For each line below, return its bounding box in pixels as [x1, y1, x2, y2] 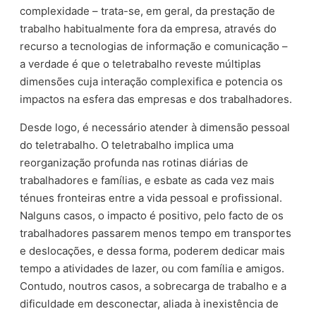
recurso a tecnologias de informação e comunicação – [20, 39, 288, 53]
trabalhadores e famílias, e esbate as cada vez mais [20, 173, 275, 187]
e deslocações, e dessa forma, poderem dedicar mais [20, 243, 286, 257]
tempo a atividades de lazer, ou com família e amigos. [20, 261, 285, 275]
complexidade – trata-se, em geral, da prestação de [20, 4, 276, 18]
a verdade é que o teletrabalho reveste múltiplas [20, 56, 262, 71]
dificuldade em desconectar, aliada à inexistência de [20, 296, 279, 310]
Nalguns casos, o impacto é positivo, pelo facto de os [20, 208, 284, 222]
